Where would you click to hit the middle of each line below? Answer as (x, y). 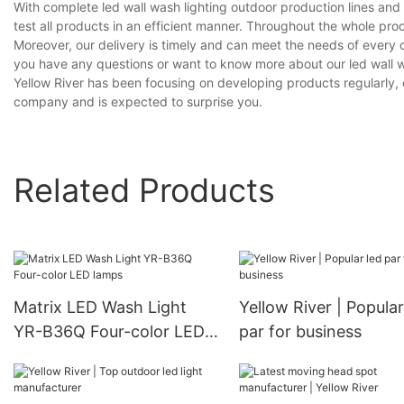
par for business (300, 332)
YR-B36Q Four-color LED (109, 332)
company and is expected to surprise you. (138, 102)
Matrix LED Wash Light (100, 308)
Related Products (144, 190)
